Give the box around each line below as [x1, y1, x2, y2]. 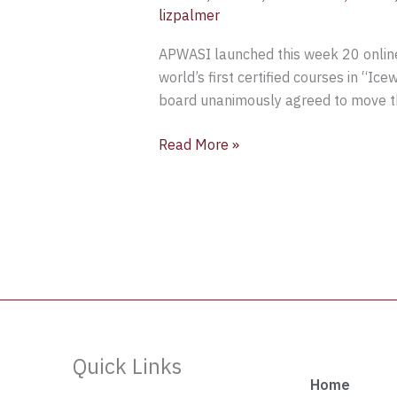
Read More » [158, 135, 239, 153]
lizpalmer [158, 5, 220, 24]
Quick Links [73, 352, 182, 381]
